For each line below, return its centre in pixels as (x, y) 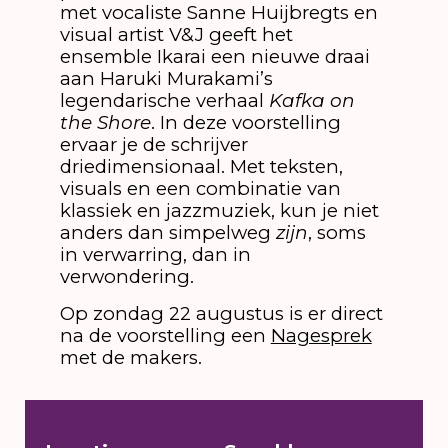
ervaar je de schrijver (153, 144)
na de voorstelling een (165, 336)
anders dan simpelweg (167, 232)
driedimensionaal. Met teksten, (201, 166)
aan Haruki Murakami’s (166, 78)
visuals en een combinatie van (200, 188)
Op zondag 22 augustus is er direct (221, 314)
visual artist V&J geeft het (176, 34)
